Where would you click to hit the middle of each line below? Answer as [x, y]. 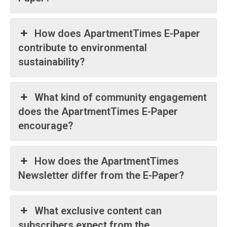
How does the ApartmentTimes [107, 161]
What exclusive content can [98, 211]
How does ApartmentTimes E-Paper [118, 33]
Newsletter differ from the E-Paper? [101, 175]
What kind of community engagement [121, 97]
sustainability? [51, 62]
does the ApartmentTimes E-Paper [98, 111]
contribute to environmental [83, 47]
